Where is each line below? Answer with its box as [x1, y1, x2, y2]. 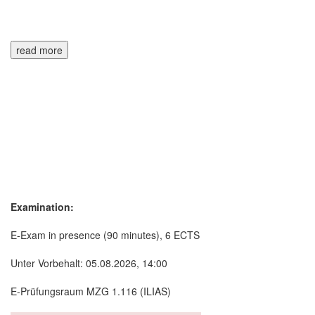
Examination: [11, 199, 74, 214]
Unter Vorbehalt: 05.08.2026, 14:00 [11, 255, 167, 270]
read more [16, 42, 63, 57]
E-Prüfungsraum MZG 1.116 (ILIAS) [11, 283, 171, 298]
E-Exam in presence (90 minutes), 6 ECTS [11, 227, 200, 242]
